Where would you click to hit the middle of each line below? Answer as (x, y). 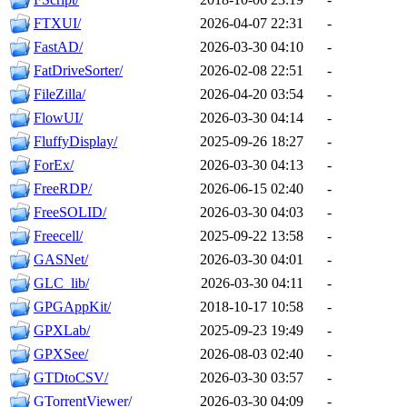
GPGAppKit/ (72, 307)
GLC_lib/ (61, 283)
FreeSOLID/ (70, 213)
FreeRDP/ (63, 189)
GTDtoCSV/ (71, 378)
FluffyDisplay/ (75, 142)
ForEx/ (54, 165)
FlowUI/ (58, 118)
